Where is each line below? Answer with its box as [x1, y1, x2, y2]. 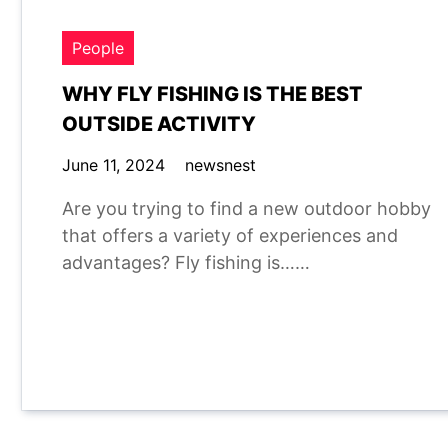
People [72, 38, 124, 58]
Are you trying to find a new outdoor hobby [62, 198, 431, 219]
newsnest [185, 155, 256, 175]
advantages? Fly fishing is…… [62, 252, 310, 273]
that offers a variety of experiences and [62, 225, 398, 246]
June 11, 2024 [62, 155, 165, 175]
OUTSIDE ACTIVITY [62, 112, 256, 136]
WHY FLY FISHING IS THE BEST [62, 82, 363, 106]
